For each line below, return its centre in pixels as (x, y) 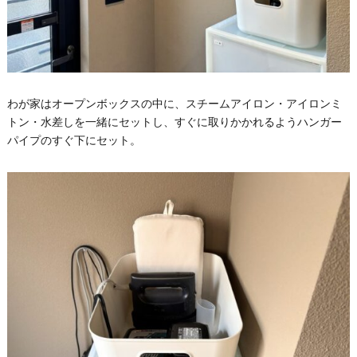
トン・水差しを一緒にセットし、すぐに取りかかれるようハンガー (174, 122)
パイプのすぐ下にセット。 (74, 141)
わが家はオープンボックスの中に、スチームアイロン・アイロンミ (174, 104)
